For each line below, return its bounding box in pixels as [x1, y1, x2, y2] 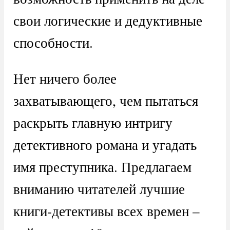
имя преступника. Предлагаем [13, 157, 191, 177]
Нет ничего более [13, 69, 117, 88]
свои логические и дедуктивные [13, 11, 202, 30]
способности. [13, 33, 93, 52]
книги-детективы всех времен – [13, 201, 200, 221]
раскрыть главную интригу [13, 113, 172, 132]
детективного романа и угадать [13, 135, 197, 155]
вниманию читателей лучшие [13, 179, 185, 199]
